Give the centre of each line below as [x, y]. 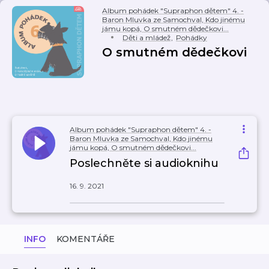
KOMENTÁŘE [86, 239]
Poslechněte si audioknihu [144, 163]
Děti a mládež [147, 38]
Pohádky [192, 38]
